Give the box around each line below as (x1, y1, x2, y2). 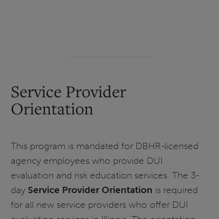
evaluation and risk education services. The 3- (11, 170, 200, 181)
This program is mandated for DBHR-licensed (11, 140, 199, 152)
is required (153, 184, 198, 196)
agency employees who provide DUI (11, 155, 163, 167)
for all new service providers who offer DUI (11, 199, 189, 211)
